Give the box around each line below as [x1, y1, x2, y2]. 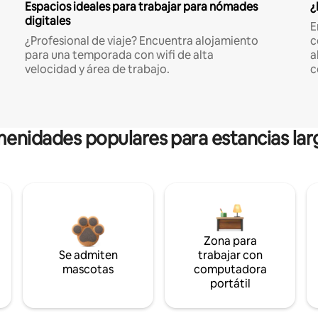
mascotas [62, 262, 114, 278]
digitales [24, 13, 70, 29]
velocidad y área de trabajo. [24, 62, 170, 77]
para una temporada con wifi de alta [24, 48, 214, 63]
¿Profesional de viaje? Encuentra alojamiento [24, 33, 258, 49]
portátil [209, 276, 251, 292]
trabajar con [197, 248, 263, 263]
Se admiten [58, 248, 118, 263]
